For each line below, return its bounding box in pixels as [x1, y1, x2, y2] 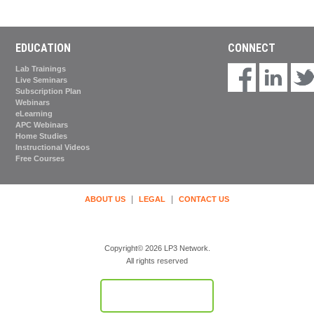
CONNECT [227, 41, 275, 55]
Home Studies [15, 132, 68, 141]
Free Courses [15, 154, 65, 163]
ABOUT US [85, 195, 125, 204]
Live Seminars [15, 76, 68, 85]
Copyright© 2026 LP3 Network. [104, 243, 210, 252]
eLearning [15, 109, 53, 118]
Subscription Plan [15, 87, 82, 96]
